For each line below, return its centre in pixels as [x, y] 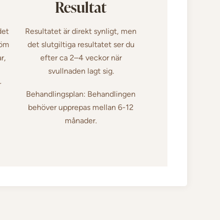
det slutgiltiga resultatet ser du [81, 44]
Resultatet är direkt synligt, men [81, 31]
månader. [81, 120]
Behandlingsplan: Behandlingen [81, 94]
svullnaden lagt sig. [81, 71]
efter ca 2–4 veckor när [81, 57]
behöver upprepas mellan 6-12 [81, 107]
